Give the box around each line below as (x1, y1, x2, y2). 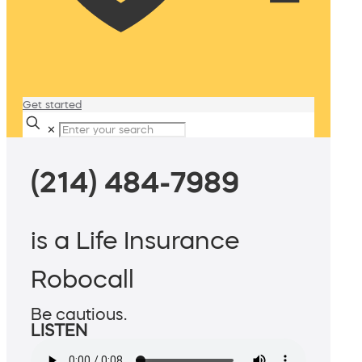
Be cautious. (31, 306, 127, 323)
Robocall (31, 267, 134, 292)
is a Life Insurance (31, 228, 239, 253)
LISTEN (31, 322, 87, 339)
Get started (23, 99, 82, 110)
